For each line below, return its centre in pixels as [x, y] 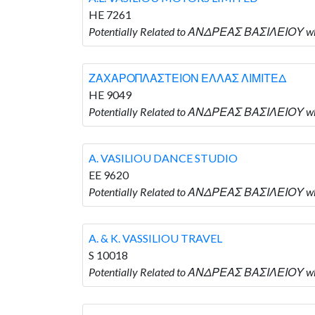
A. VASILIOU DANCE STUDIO [163, 157]
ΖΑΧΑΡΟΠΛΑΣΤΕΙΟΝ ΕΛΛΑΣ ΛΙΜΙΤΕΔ [187, 77]
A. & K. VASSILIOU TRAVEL [155, 238]
